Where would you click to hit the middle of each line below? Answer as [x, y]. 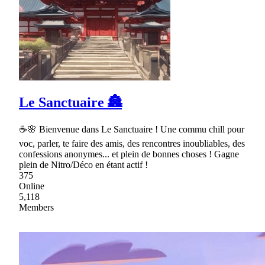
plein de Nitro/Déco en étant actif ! [83, 164]
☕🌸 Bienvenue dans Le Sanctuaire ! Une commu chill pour [132, 129]
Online [32, 186]
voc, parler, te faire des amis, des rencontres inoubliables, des [132, 143]
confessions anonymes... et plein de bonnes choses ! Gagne [129, 154]
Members [36, 207]
